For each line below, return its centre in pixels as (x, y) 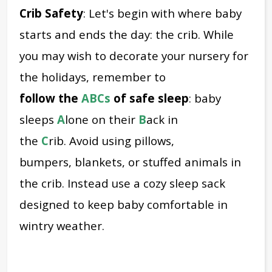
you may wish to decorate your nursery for (134, 55)
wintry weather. (63, 225)
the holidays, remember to (93, 76)
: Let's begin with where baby (162, 13)
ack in (162, 119)
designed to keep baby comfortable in (124, 204)
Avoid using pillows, (120, 140)
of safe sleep (150, 98)
